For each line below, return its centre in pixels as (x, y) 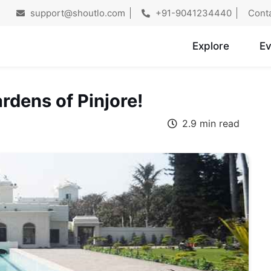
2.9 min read (209, 124)
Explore (211, 46)
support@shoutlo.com (77, 13)
